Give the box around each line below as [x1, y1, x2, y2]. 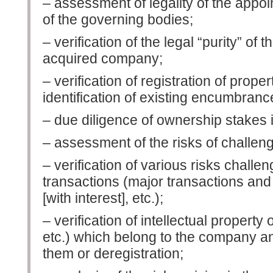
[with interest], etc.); [43, 190, 163, 206]
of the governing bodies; [43, 11, 193, 27]
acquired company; [43, 50, 163, 66]
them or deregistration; [43, 245, 183, 261]
